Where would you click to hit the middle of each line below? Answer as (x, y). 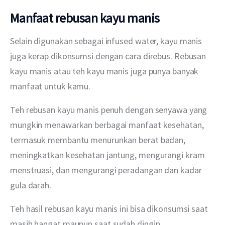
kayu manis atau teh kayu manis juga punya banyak (105, 71)
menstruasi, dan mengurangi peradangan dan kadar (107, 170)
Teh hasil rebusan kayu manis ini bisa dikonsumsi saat (110, 209)
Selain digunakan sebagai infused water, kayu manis (107, 41)
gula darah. (31, 185)
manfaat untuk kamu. (50, 86)
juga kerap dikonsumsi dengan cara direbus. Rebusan (109, 56)
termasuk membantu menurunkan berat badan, (99, 140)
